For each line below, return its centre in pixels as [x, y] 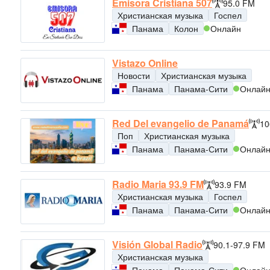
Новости [134, 75]
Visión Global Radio [157, 244]
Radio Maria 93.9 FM [158, 184]
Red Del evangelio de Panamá [181, 124]
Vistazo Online [145, 63]
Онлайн [226, 28]
